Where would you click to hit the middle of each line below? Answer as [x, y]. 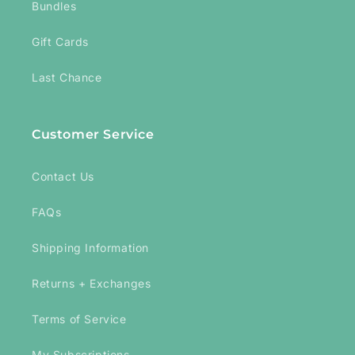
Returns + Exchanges [92, 284]
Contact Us [63, 177]
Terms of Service [79, 319]
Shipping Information [90, 248]
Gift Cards [60, 42]
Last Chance [67, 78]
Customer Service [93, 135]
